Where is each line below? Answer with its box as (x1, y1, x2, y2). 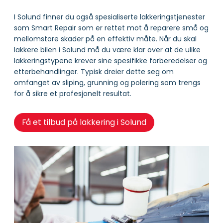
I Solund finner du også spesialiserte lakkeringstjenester (14, 12, 205, 22)
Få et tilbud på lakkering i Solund (21, 116, 146, 128)
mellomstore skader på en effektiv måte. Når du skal (14, 34, 197, 44)
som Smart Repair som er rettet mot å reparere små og (14, 23, 209, 33)
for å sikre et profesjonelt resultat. (14, 89, 131, 99)
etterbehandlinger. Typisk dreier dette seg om (14, 67, 174, 77)
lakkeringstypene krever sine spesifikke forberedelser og (14, 56, 207, 66)
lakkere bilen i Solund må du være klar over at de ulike (14, 45, 201, 55)
